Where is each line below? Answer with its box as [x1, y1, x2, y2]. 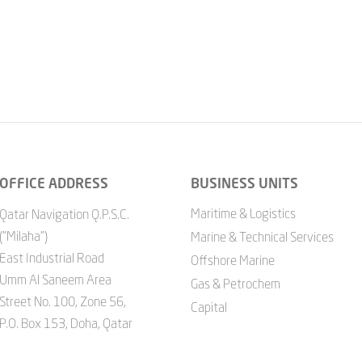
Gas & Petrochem [191, 276, 280, 292]
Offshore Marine [191, 252, 275, 268]
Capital [191, 299, 227, 315]
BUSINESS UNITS [191, 175, 298, 192]
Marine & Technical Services [191, 229, 334, 245]
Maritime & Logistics [191, 205, 296, 221]
